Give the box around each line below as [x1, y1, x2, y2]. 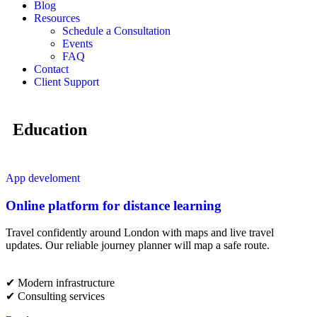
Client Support [34, 76, 99, 88]
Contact [34, 63, 69, 75]
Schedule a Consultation [62, 25, 171, 37]
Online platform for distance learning [6, 197, 221, 213]
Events [62, 38, 93, 50]
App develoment [6, 172, 80, 184]
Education [13, 120, 87, 139]
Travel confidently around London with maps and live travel [6, 226, 274, 239]
